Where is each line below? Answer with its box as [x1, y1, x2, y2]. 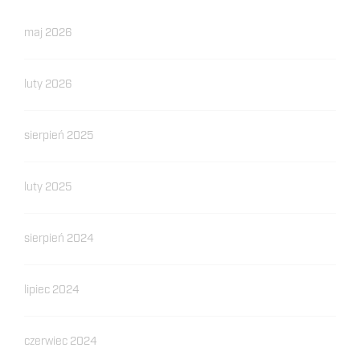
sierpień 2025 [24, 128, 93, 143]
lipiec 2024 [24, 282, 80, 297]
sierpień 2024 [24, 231, 94, 246]
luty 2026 [24, 76, 72, 92]
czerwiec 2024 [24, 333, 97, 349]
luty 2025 [24, 179, 72, 194]
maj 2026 [24, 25, 72, 40]
